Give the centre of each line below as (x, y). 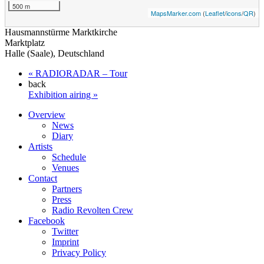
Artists (40, 146)
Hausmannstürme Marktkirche (61, 32)
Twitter (65, 231)
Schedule (69, 157)
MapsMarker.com (176, 13)
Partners (67, 189)
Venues (65, 167)
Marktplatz (25, 42)
